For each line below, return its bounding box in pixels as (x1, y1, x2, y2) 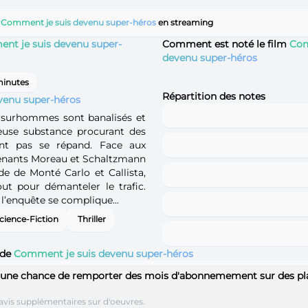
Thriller (78, 213, 106, 224)
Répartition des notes (162, 89, 265, 102)
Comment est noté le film (162, 37, 289, 50)
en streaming (156, 16, 213, 27)
